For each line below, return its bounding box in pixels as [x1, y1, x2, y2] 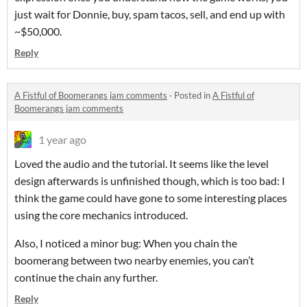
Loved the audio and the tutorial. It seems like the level [14, 157, 269, 171]
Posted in [174, 90, 212, 101]
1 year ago [38, 133, 86, 147]
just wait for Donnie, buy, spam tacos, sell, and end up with [14, 8, 285, 21]
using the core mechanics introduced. [14, 208, 188, 222]
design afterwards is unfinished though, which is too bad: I [14, 174, 285, 188]
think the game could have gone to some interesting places [14, 191, 287, 205]
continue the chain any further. [14, 271, 158, 284]
